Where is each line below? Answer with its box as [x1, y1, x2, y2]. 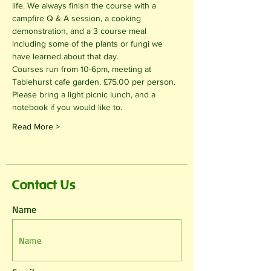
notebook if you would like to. [12, 102, 122, 113]
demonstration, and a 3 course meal [12, 26, 149, 36]
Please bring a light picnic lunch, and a [12, 90, 158, 100]
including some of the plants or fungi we [12, 39, 165, 49]
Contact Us [12, 177, 76, 193]
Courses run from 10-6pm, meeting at [12, 64, 154, 74]
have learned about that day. [12, 51, 119, 62]
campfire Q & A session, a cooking [12, 13, 143, 24]
